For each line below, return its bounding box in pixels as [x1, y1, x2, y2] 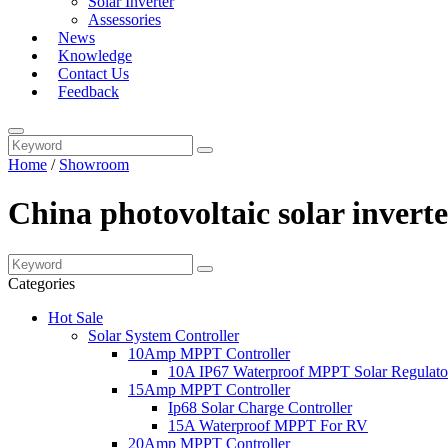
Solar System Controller [88, 326, 239, 344]
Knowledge [58, 47, 132, 64]
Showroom [59, 156, 129, 173]
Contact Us [58, 65, 129, 82]
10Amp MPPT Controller [128, 344, 290, 362]
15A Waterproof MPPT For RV [168, 416, 368, 434]
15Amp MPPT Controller [128, 380, 290, 398]
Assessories [88, 11, 161, 28]
